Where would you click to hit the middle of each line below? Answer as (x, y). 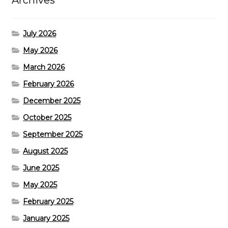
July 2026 (40, 33)
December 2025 (52, 101)
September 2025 (53, 134)
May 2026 (40, 50)
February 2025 (48, 201)
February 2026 (49, 84)
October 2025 (47, 117)
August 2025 (46, 151)
